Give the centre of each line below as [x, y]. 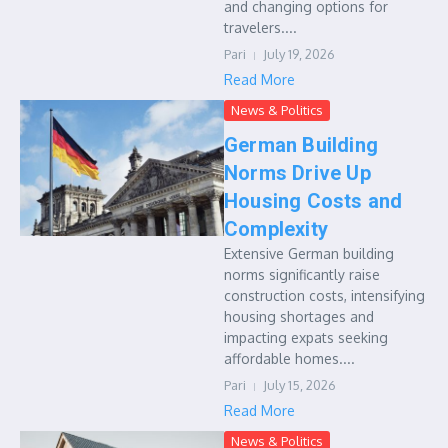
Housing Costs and [313, 201]
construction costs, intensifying [324, 295]
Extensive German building [309, 253]
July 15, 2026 [299, 385]
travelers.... [260, 27]
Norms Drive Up [297, 173]
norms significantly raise [302, 274]
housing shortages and [299, 316]
